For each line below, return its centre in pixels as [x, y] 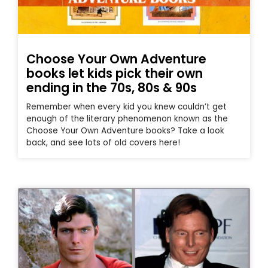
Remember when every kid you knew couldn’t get [127, 107]
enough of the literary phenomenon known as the [127, 119]
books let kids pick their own [115, 74]
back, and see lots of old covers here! [103, 143]
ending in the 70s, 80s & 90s [112, 88]
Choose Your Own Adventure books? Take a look [125, 131]
